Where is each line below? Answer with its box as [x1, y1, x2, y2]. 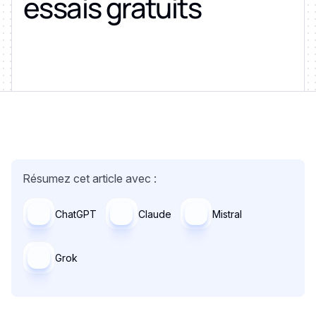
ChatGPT [55, 207, 97, 220]
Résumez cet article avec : [23, 171, 157, 186]
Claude [138, 207, 171, 220]
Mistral [212, 207, 242, 220]
